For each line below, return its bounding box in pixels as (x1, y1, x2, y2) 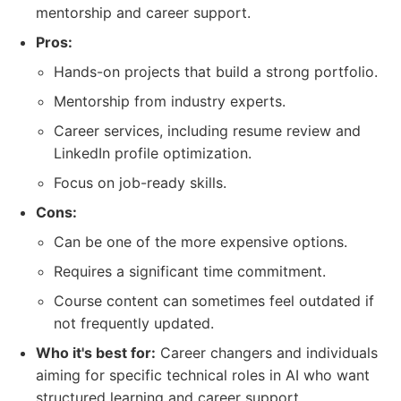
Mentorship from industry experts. (54, 92, 286, 110)
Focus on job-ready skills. (54, 174, 226, 192)
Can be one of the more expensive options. (54, 233, 347, 251)
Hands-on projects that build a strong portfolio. (54, 63, 378, 81)
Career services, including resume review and (54, 122, 361, 140)
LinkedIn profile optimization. (54, 144, 252, 162)
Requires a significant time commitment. (54, 262, 326, 280)
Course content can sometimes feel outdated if (54, 292, 374, 310)
